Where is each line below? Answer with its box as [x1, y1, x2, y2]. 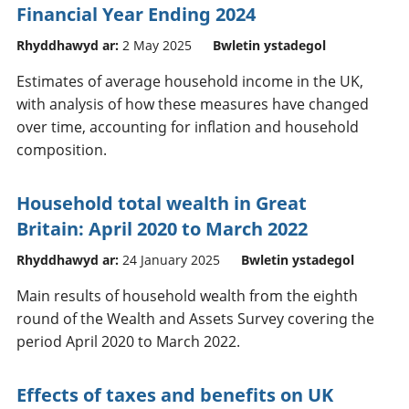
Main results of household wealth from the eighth [16, 285, 358, 306]
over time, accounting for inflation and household [16, 116, 359, 137]
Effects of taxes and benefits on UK [16, 382, 333, 407]
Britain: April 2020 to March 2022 [16, 215, 308, 241]
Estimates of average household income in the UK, [16, 70, 363, 91]
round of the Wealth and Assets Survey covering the [16, 308, 374, 329]
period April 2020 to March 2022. [16, 330, 240, 351]
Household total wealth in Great [16, 190, 307, 215]
